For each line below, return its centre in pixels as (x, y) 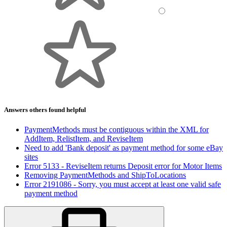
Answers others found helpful (45, 109)
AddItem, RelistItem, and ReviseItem (84, 138)
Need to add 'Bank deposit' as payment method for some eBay (124, 147)
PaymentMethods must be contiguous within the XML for (117, 129)
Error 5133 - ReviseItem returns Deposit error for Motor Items (123, 166)
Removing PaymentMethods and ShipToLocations (105, 175)
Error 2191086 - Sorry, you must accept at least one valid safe (123, 184)
